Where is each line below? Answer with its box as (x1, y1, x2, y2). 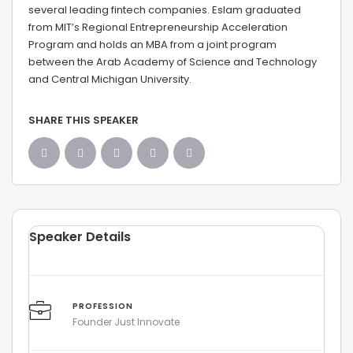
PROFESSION (72, 301, 133, 311)
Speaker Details (29, 228, 131, 246)
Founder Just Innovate (72, 315, 180, 329)
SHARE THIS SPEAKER (28, 113, 139, 128)
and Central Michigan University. (28, 72, 191, 87)
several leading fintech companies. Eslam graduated (28, 2, 301, 17)
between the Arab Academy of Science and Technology (28, 54, 317, 69)
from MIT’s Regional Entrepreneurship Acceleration (28, 20, 288, 35)
